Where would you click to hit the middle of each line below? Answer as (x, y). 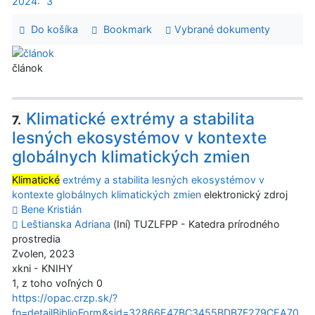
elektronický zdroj (244, 195)
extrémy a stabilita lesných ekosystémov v (162, 180)
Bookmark (124, 30)
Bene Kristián (51, 210)
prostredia (36, 239)
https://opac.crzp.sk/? (65, 298)
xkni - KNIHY (43, 269)
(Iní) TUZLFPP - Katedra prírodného (195, 224)
